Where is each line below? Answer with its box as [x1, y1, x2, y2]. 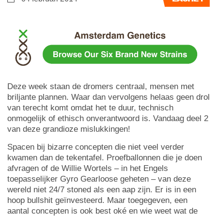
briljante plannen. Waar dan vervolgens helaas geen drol [7, 92, 210, 102]
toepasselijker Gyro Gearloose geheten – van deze [7, 174, 191, 184]
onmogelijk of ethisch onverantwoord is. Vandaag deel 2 [7, 113, 208, 123]
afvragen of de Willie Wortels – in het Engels [7, 163, 168, 173]
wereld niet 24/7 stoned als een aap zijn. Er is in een [7, 185, 196, 194]
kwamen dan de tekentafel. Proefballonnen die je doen [7, 153, 202, 162]
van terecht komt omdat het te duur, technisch [7, 103, 173, 112]
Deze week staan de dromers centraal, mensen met [7, 81, 194, 91]
